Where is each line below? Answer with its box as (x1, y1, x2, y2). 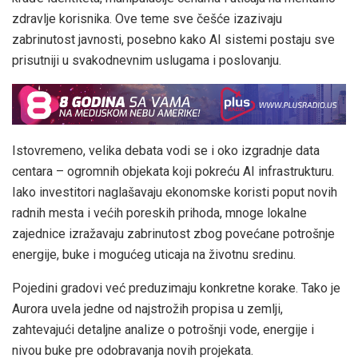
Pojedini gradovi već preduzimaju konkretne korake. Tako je (12, 280, 340, 296)
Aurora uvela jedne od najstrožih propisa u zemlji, (12, 301, 283, 317)
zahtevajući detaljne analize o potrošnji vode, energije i (12, 322, 314, 338)
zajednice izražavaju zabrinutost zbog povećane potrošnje (12, 226, 335, 242)
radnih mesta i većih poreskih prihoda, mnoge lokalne (12, 205, 307, 221)
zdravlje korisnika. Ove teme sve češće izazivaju (12, 10, 282, 26)
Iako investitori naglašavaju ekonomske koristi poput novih (12, 185, 337, 201)
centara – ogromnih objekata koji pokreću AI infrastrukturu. (12, 164, 334, 180)
